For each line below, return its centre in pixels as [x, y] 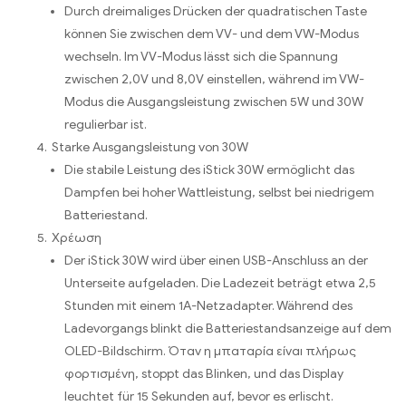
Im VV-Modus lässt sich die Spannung [231, 57]
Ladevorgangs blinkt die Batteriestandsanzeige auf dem [228, 329]
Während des [314, 306]
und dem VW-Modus [300, 34]
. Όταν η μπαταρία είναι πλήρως [260, 352]
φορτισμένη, [103, 374]
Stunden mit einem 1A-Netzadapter [168, 306]
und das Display [299, 374]
